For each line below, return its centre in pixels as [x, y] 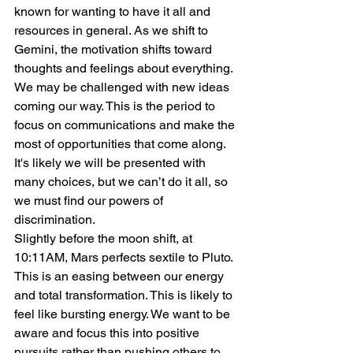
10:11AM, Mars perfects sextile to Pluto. [125, 257]
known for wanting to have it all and [114, 11]
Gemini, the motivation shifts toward [115, 49]
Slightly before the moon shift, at [105, 238]
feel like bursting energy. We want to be [124, 314]
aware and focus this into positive [108, 333]
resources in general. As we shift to [113, 30]
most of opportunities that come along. [121, 143]
